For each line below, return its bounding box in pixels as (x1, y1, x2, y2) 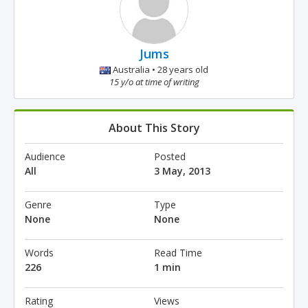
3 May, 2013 (154, 164, 210, 177)
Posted (154, 150, 186, 163)
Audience (25, 150, 65, 163)
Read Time (154, 246, 202, 259)
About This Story (108, 120, 200, 135)
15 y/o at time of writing (109, 76, 199, 88)
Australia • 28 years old (111, 63, 208, 76)
